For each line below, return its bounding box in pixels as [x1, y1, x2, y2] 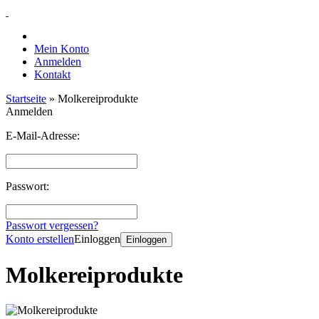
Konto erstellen [6, 233, 74, 245]
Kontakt [34, 68, 70, 80]
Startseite [6, 93, 46, 105]
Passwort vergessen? [6, 219, 98, 231]
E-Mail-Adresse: [6, 130, 80, 142]
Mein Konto [34, 43, 89, 55]
